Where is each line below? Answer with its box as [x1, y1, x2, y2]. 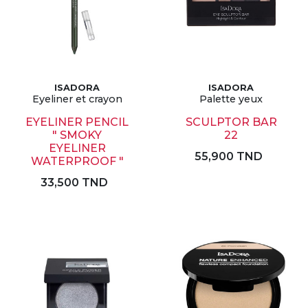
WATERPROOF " [30, 155, 124, 168]
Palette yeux [199, 93, 263, 105]
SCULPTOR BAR [185, 115, 277, 129]
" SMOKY [52, 129, 102, 142]
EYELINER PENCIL [25, 115, 129, 129]
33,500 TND [41, 176, 108, 189]
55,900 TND [194, 150, 263, 163]
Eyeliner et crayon [32, 93, 122, 105]
